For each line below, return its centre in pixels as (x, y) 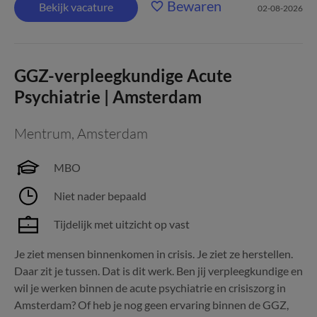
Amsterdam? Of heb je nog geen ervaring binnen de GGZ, (151, 305)
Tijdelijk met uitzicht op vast (122, 224)
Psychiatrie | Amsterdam (108, 97)
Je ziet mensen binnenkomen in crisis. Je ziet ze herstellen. (154, 254)
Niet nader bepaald (100, 196)
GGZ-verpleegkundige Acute (123, 75)
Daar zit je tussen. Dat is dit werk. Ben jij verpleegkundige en (158, 271)
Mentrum (43, 133)
